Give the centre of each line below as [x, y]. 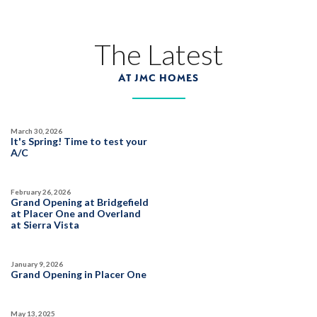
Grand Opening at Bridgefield [80, 202]
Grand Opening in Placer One [79, 274]
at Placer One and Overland [76, 213]
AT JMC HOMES [158, 78]
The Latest [158, 54]
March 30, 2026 [36, 131]
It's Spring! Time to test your [79, 141]
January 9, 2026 [37, 264]
